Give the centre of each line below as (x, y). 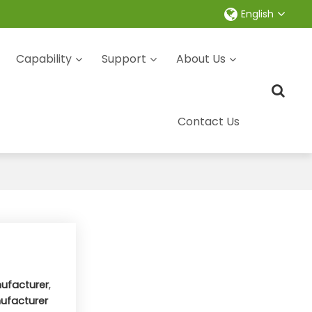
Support (124, 59)
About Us (201, 59)
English (257, 14)
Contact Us (209, 122)
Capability (44, 59)
